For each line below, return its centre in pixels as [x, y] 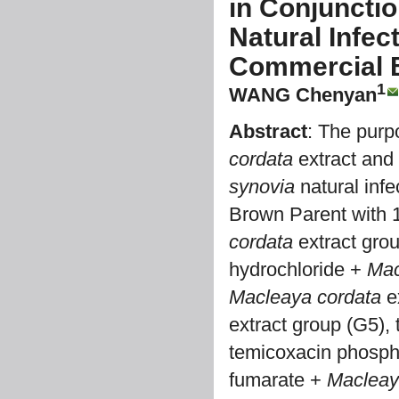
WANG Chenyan [303, 95]
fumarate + [278, 380]
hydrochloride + [298, 269]
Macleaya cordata [305, 297]
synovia [262, 187]
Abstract [268, 131]
